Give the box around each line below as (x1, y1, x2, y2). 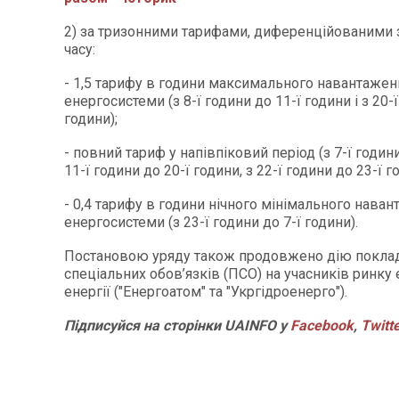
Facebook (290, 317, 354, 334)
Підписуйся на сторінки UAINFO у (64, 317, 290, 334)
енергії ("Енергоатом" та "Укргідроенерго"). (64, 283, 347, 300)
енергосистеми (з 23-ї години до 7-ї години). (64, 214, 358, 231)
